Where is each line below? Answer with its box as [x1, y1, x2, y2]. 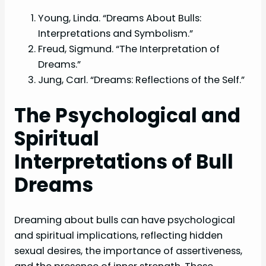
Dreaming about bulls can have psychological [14, 213, 235, 227]
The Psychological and [14, 102, 240, 129]
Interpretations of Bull [14, 148, 233, 176]
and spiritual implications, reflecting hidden [14, 229, 223, 243]
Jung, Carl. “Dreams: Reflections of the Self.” [38, 73, 245, 87]
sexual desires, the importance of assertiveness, [14, 244, 242, 258]
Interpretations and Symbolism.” [38, 27, 193, 41]
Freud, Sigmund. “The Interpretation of [38, 42, 220, 56]
